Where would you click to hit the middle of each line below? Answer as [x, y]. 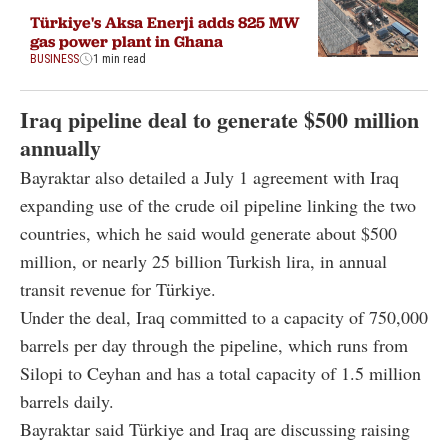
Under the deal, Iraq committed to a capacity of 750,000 [224, 316]
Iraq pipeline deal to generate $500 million [219, 119]
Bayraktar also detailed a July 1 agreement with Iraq [209, 176]
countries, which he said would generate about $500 [208, 232]
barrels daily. [67, 400]
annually [60, 147]
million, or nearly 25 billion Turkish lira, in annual [203, 260]
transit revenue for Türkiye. [118, 288]
